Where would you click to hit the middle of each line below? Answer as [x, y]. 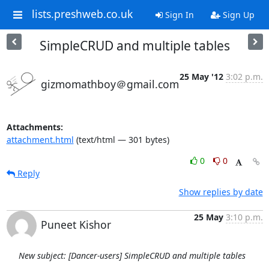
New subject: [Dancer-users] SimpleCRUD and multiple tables [132, 255]
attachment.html [40, 140]
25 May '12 [201, 77]
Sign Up [237, 15]
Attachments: [35, 127]
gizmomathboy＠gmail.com [110, 84]
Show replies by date [221, 192]
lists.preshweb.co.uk [82, 14]
